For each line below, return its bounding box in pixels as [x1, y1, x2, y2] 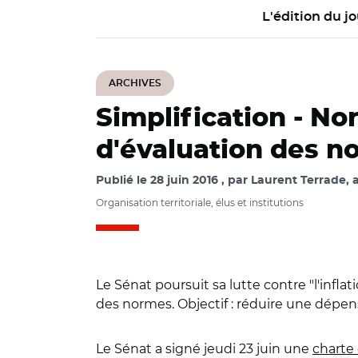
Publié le [96, 175, 150, 186]
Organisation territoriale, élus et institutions [96, 197, 304, 209]
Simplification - [96, 105, 310, 131]
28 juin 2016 [150, 175, 218, 186]
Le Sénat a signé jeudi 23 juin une [96, 341, 312, 356]
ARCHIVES [109, 78, 161, 88]
